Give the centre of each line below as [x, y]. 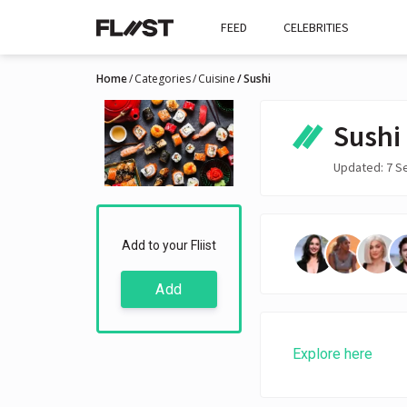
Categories [163, 79]
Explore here [333, 354]
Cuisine [217, 79]
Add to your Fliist [169, 246]
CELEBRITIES [316, 27]
